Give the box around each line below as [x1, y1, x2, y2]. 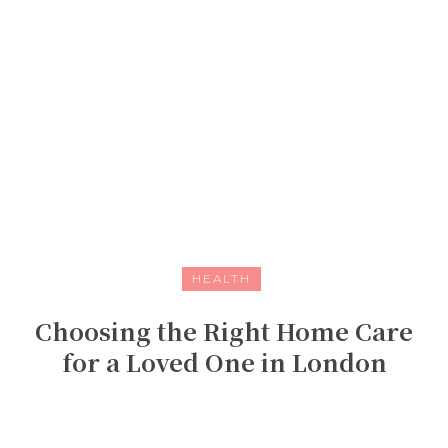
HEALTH [192, 271, 251, 287]
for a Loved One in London [61, 344, 387, 380]
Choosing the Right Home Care [35, 313, 413, 349]
